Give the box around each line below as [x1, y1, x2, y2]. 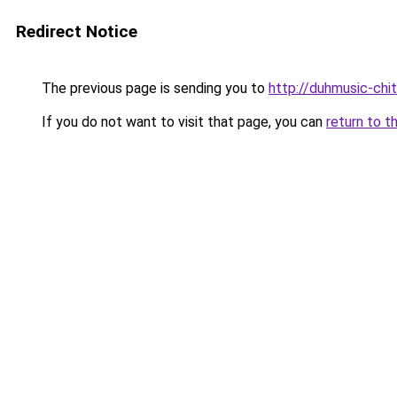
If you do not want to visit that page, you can [38, 113, 326, 130]
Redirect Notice [16, 21, 137, 42]
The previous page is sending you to [38, 80, 269, 97]
